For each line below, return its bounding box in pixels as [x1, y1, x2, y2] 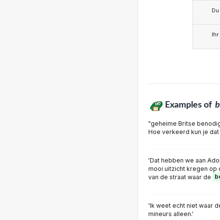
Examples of [165, 100, 214, 109]
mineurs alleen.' [148, 210, 193, 218]
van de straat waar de [148, 173, 213, 181]
